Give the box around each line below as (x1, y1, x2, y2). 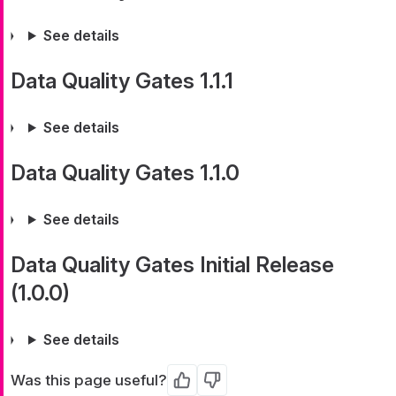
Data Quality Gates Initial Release (11, 251, 334, 278)
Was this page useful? (11, 370, 167, 389)
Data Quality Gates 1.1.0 (11, 159, 240, 186)
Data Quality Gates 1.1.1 (11, 67, 233, 94)
